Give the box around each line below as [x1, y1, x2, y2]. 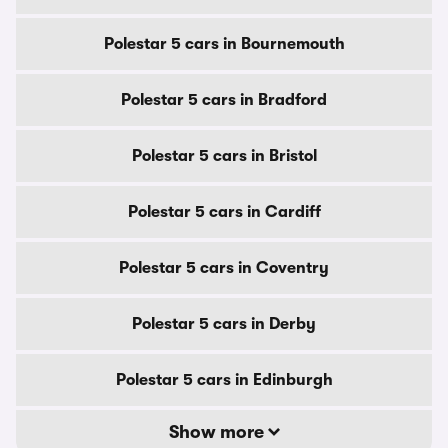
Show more [168, 422, 268, 442]
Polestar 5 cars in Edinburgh [115, 371, 333, 389]
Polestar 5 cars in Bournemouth [103, 35, 345, 53]
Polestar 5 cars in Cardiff [127, 203, 321, 221]
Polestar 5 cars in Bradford [121, 91, 327, 109]
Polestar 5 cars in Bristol [131, 147, 317, 165]
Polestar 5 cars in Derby [132, 315, 316, 333]
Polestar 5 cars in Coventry [119, 259, 329, 277]
